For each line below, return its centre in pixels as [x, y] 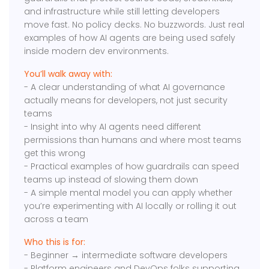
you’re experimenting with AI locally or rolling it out [131, 206]
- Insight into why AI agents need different [113, 127]
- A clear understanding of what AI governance [125, 87]
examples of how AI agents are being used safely [130, 38]
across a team [56, 219]
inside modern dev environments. [97, 51]
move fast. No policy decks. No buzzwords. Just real [134, 25]
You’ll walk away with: [68, 74]
